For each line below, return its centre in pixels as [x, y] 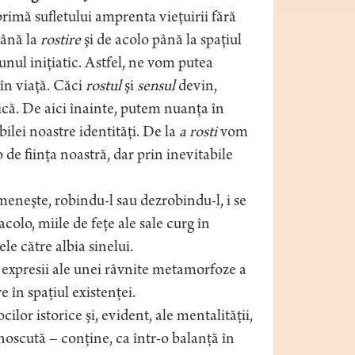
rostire [60, 41]
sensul [156, 87]
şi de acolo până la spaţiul [161, 41]
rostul [103, 87]
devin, [196, 87]
